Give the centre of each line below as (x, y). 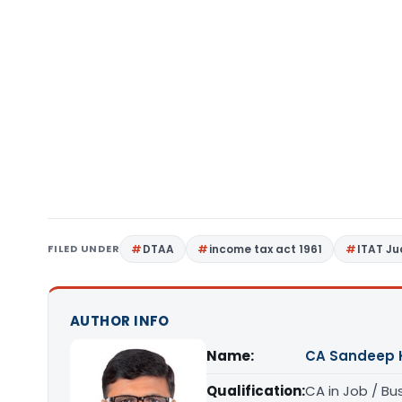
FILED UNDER (84, 249)
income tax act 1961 (266, 249)
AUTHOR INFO (120, 321)
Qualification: (256, 391)
